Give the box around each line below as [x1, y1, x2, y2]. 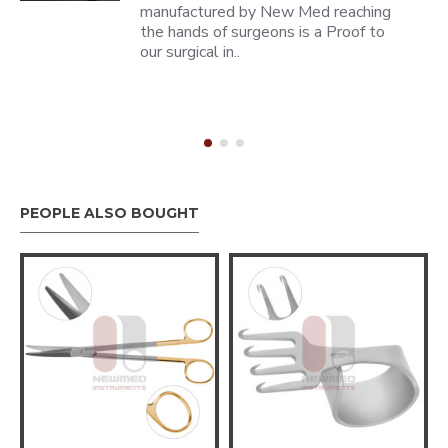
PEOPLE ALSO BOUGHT [20, 204, 199, 222]
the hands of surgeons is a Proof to [140, 21, 386, 43]
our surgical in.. [140, 41, 241, 63]
